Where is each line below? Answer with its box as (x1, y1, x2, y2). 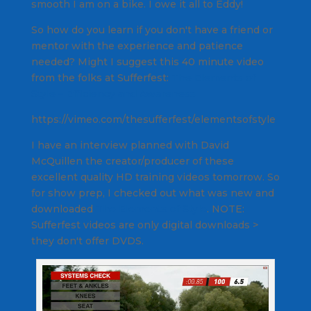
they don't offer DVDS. (31, 235, 146, 248)
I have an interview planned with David (31, 139, 229, 152)
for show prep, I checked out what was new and (31, 187, 274, 200)
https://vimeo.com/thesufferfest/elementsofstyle (31, 113, 276, 126)
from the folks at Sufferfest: (31, 72, 171, 85)
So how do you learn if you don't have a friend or (31, 24, 273, 37)
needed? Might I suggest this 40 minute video (31, 56, 264, 69)
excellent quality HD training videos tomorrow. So (31, 171, 280, 184)
